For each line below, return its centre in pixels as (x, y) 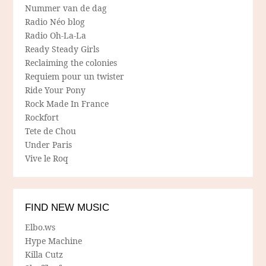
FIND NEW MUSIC (67, 208)
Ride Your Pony (56, 90)
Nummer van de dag (66, 8)
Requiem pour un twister (75, 77)
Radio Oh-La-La (56, 36)
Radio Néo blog (55, 22)
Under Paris (49, 145)
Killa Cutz (44, 255)
